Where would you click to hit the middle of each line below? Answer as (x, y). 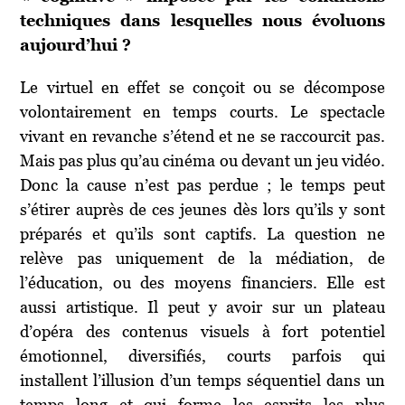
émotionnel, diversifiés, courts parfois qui (202, 355)
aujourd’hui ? (76, 44)
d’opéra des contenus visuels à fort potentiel (202, 331)
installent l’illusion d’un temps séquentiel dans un (202, 380)
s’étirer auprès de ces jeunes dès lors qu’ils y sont (202, 209)
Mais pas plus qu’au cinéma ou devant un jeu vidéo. (202, 160)
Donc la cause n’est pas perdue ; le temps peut (202, 184)
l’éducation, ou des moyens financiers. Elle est (202, 282)
